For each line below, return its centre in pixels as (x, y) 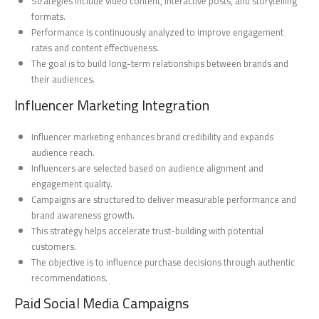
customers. (54, 246)
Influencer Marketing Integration (112, 105)
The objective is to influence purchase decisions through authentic (163, 262)
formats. (49, 17)
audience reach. (63, 152)
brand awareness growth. (83, 215)
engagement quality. (72, 183)
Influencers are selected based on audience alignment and (148, 168)
